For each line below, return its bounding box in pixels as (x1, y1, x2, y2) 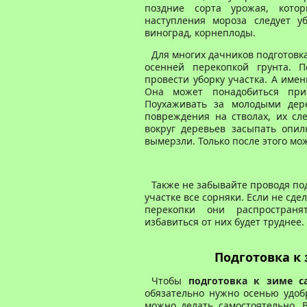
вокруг (145, 122, 182, 135)
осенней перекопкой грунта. (145, 60, 299, 73)
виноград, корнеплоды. (145, 26, 256, 39)
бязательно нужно (150, 286, 244, 299)
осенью (243, 286, 280, 299)
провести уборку (145, 73, 229, 86)
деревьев (181, 122, 232, 135)
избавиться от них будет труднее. (145, 215, 304, 228)
